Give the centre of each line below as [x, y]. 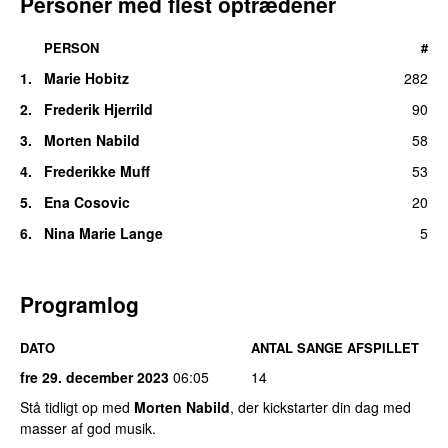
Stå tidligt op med [77, 406]
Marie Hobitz [86, 77]
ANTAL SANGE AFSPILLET [335, 347]
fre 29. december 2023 [94, 376]
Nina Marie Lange [103, 232]
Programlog [79, 303]
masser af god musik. [88, 427]
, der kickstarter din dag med [320, 406]
